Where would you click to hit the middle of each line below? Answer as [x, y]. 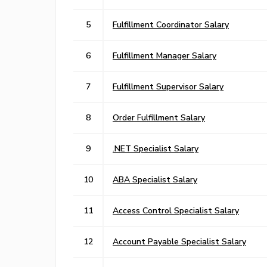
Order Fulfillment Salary [159, 117]
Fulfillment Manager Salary [164, 55]
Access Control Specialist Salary [176, 210]
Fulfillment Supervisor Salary [168, 86]
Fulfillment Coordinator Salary [171, 24]
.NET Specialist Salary [156, 148]
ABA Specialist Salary [155, 179]
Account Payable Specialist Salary [179, 241]
